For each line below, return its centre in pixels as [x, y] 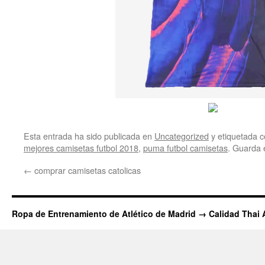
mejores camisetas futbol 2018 [81, 147]
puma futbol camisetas [185, 147]
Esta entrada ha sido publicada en [89, 135]
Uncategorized [182, 135]
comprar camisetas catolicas [86, 170]
